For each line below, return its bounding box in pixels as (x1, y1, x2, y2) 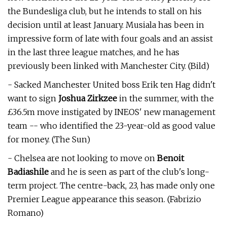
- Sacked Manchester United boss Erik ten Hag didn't (8, 80, 215, 90)
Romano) (8, 208, 44, 218)
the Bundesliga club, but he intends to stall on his (8, 6, 202, 16)
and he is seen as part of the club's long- (49, 167, 209, 177)
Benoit (157, 153, 184, 163)
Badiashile (8, 167, 49, 177)
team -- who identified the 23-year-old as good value (8, 121, 215, 131)
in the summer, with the (117, 93, 214, 103)
